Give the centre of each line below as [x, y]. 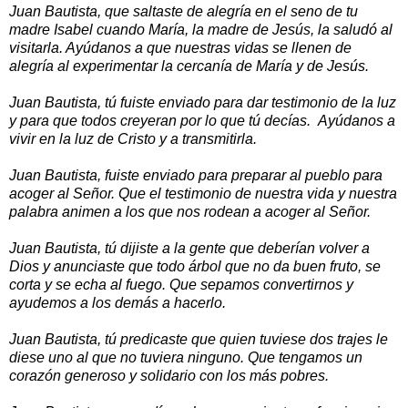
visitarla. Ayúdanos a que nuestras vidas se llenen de [180, 47]
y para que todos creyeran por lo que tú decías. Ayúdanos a [202, 120]
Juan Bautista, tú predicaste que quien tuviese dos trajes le [199, 339]
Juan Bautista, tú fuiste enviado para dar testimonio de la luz [203, 102]
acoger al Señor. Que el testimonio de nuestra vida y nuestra [203, 193]
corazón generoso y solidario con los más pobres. [169, 375]
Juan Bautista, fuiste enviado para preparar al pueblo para [196, 175]
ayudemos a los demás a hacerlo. [117, 302]
